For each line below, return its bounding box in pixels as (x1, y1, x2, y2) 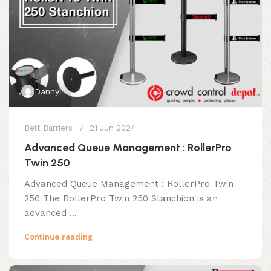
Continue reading (24, 232, 93, 242)
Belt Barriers (24, 123, 73, 133)
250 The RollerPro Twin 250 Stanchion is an (24, 193, 218, 204)
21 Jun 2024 (90, 123, 135, 133)
